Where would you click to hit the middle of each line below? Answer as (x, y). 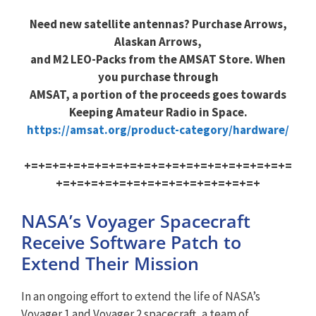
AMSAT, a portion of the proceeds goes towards (158, 95)
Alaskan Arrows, (158, 42)
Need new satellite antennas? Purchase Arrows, (158, 24)
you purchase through (158, 77)
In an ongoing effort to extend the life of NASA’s (141, 296)
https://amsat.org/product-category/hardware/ (158, 130)
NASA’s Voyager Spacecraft (136, 221)
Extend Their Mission (110, 263)
